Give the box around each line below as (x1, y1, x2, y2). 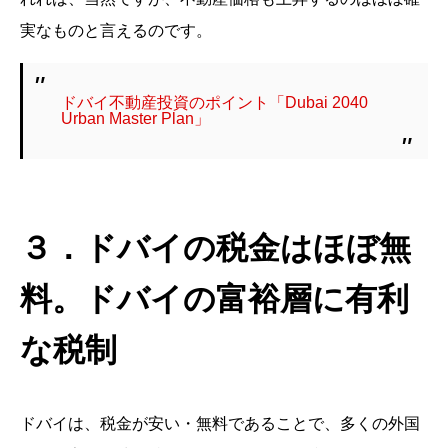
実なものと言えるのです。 (20, 22, 212, 40)
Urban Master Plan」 (61, 110, 211, 128)
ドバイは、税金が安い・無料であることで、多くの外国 (20, 415, 420, 433)
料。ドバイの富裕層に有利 (20, 281, 409, 318)
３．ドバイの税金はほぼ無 (20, 230, 411, 267)
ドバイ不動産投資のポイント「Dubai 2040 (61, 94, 369, 112)
